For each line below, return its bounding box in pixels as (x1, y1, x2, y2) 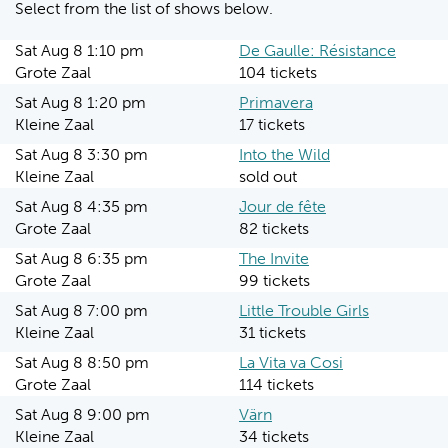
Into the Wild (239, 145, 330, 164)
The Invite (239, 249, 309, 268)
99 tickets (239, 271, 310, 290)
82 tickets (239, 219, 309, 238)
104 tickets (239, 63, 317, 82)
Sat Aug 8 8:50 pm (15, 353, 149, 372)
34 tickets (239, 427, 309, 446)
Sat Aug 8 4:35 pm (15, 197, 148, 216)
